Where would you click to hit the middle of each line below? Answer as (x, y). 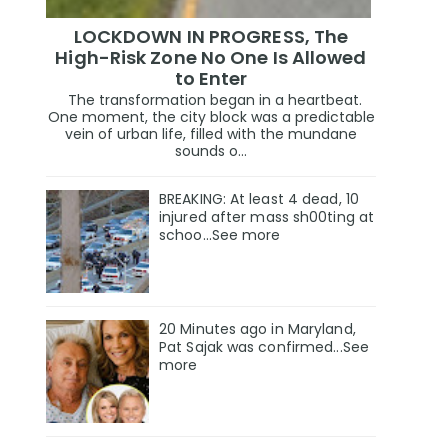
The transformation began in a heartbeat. (211, 100)
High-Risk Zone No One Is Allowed (211, 57)
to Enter (211, 78)
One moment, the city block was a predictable (211, 117)
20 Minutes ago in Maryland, (257, 328)
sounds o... (211, 151)
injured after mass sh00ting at (267, 217)
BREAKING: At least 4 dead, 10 (259, 199)
